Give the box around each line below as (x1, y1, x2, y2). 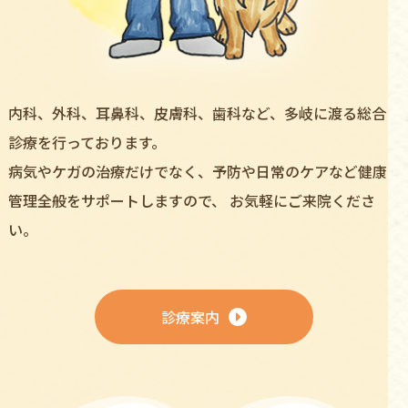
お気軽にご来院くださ (225, 189, 375, 212)
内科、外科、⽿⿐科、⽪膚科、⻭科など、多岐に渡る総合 (7, 102, 386, 125)
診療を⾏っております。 (7, 131, 166, 154)
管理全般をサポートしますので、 (7, 189, 226, 212)
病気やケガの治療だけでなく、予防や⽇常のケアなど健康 (7, 160, 387, 183)
